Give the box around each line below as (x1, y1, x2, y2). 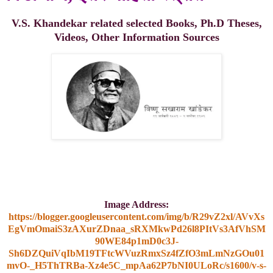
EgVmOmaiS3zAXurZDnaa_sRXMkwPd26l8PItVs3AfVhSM (7, 224, 266, 235)
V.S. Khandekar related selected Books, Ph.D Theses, (11, 16, 262, 29)
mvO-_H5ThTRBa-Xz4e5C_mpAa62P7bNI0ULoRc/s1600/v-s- (7, 260, 266, 271)
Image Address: (104, 199, 169, 210)
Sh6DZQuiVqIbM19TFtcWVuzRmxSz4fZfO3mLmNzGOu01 (9, 248, 264, 259)
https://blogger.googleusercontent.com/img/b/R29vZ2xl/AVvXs (9, 211, 264, 222)
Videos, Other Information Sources (54, 30, 219, 43)
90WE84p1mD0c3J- (94, 236, 179, 247)
